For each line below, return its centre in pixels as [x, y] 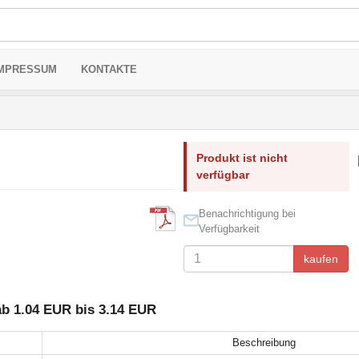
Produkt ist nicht [242, 158]
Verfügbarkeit [229, 229]
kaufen [321, 259]
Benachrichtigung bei [247, 214]
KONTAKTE [109, 69]
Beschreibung [264, 342]
